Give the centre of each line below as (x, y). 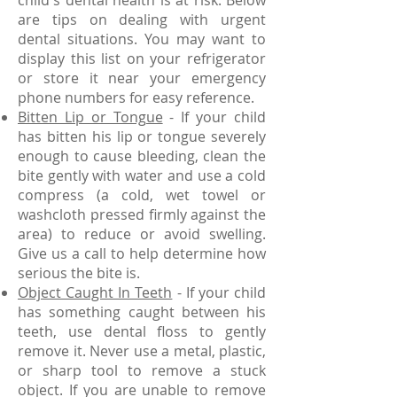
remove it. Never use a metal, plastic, (142, 351)
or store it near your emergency (142, 78)
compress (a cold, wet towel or (142, 195)
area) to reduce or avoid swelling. (142, 234)
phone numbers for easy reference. (136, 97)
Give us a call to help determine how (142, 253)
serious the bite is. (79, 273)
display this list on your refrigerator (142, 58)
